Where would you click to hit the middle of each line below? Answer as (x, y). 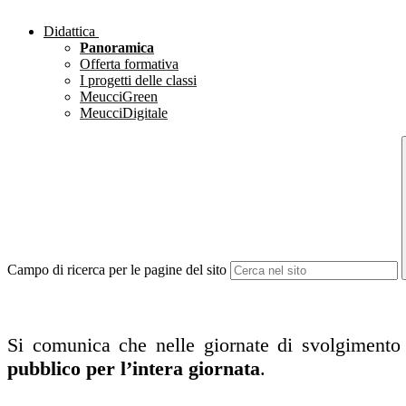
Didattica (69, 32)
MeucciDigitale (124, 113)
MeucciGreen (119, 97)
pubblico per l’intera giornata (134, 369)
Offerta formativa (129, 64)
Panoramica (117, 48)
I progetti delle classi (138, 81)
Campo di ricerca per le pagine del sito (117, 270)
